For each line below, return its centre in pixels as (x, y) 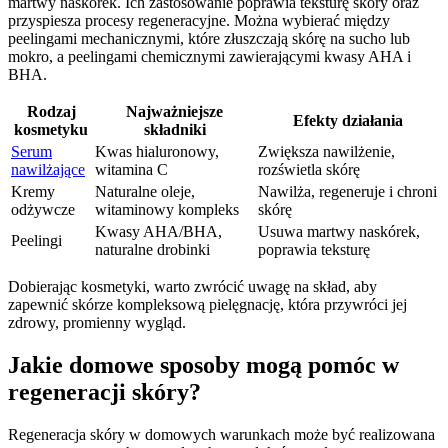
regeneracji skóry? (104, 392)
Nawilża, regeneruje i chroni (347, 192)
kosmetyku (51, 130)
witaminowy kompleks (167, 210)
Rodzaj (51, 112)
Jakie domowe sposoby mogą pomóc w (203, 365)
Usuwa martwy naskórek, (339, 232)
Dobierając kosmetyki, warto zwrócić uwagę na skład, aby (192, 287)
